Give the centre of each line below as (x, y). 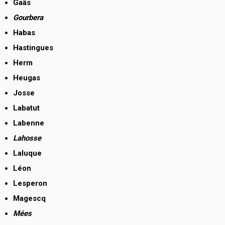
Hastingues (33, 48)
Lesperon (30, 184)
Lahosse (27, 138)
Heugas (27, 78)
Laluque (27, 153)
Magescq (29, 199)
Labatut (26, 108)
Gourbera (28, 18)
